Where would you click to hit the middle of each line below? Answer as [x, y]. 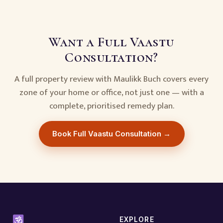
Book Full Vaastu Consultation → [111, 134]
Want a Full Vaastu [111, 42]
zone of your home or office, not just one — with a [111, 93]
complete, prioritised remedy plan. [111, 106]
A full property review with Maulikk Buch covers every [111, 79]
